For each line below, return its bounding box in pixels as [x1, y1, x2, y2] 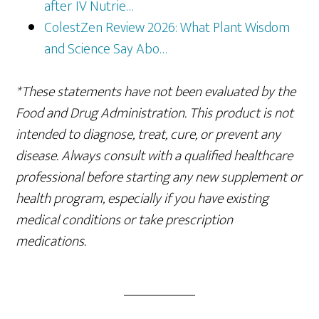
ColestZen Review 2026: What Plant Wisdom [44, 16, 291, 41]
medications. [16, 229, 87, 254]
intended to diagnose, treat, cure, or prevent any [16, 122, 281, 147]
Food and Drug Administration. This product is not [16, 101, 294, 126]
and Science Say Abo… [44, 37, 168, 62]
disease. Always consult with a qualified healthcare [16, 144, 293, 169]
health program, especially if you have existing [16, 187, 269, 211]
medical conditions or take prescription [16, 208, 234, 233]
